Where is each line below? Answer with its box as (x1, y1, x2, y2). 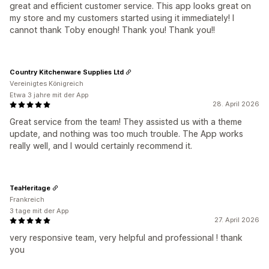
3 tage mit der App (10, 207, 68, 216)
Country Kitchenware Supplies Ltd (10, 67, 124, 76)
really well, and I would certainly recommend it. (10, 141, 192, 151)
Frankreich (10, 195, 44, 204)
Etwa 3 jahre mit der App (10, 91, 88, 100)
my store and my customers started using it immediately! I (10, 13, 234, 23)
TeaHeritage (10, 183, 50, 192)
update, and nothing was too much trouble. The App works (10, 128, 243, 139)
